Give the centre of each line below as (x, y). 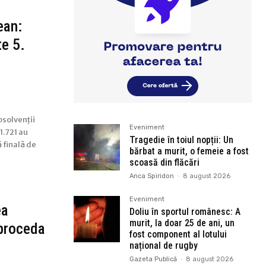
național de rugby (164, 245)
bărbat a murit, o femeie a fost (189, 151)
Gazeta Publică (153, 259)
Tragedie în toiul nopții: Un (181, 140)
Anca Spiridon (152, 176)
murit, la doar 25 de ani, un (182, 223)
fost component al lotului (178, 234)
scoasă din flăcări (164, 162)
